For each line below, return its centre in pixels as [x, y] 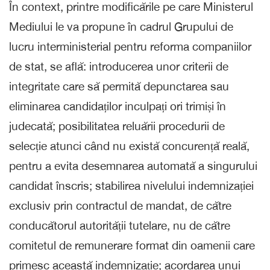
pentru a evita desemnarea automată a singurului [133, 165]
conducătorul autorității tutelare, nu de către [120, 225]
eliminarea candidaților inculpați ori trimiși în [118, 106]
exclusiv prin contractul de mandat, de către [120, 205]
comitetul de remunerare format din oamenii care [132, 245]
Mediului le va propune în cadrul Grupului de [121, 26]
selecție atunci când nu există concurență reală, [129, 146]
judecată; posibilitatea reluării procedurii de [117, 126]
